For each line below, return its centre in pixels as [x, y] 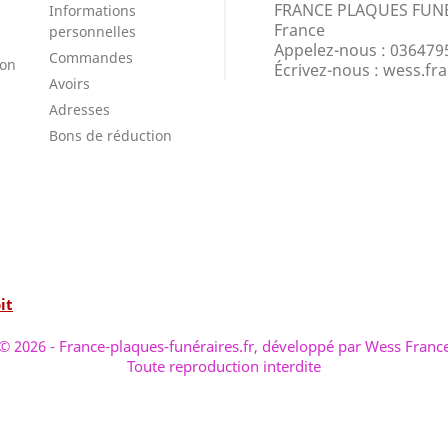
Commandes [90, 57]
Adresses [79, 109]
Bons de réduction [110, 135]
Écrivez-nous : [328, 69]
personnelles [92, 31]
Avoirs [69, 83]
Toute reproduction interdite [224, 365]
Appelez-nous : [331, 49]
